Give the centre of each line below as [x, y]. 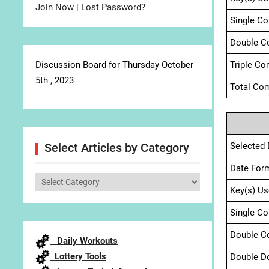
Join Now [55, 7]
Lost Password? [113, 7]
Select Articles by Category [117, 148]
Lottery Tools [78, 257]
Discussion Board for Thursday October [114, 65]
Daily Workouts [84, 241]
